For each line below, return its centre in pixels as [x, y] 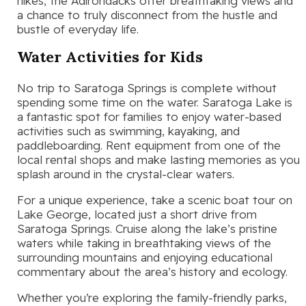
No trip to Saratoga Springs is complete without [147, 88]
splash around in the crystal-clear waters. [126, 174]
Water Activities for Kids [110, 57]
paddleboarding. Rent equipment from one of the [149, 145]
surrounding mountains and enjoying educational [145, 258]
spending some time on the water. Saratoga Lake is [155, 102]
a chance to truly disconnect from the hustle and [147, 15]
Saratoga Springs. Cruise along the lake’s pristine [147, 229]
